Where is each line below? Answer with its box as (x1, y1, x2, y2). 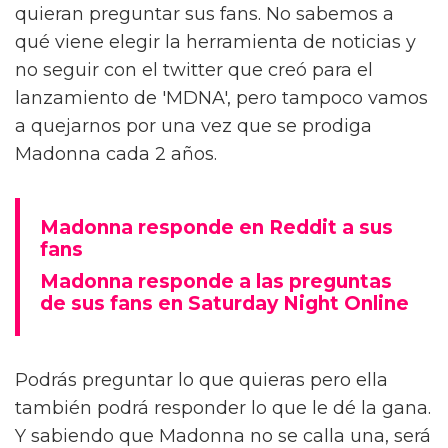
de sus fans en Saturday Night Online (40, 291, 409, 315)
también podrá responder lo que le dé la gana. (15, 396, 431, 419)
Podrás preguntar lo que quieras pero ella (15, 368, 388, 391)
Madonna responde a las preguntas (40, 269, 392, 293)
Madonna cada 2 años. (15, 142, 217, 165)
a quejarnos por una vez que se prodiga (15, 114, 372, 137)
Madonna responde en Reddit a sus (40, 215, 393, 239)
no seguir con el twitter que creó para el (15, 58, 373, 81)
